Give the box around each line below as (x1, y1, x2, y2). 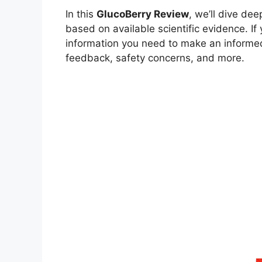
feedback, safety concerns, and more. (65, 52, 244, 64)
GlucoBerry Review (96, 8, 189, 20)
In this (65, 8, 96, 20)
